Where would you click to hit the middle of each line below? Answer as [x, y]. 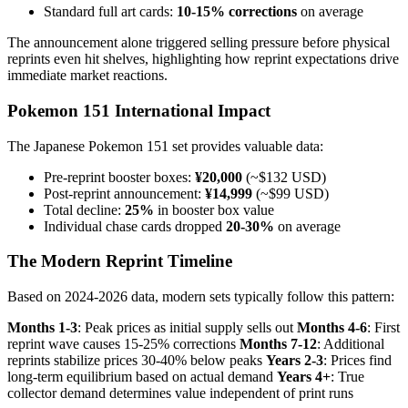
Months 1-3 [42, 327]
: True [347, 377]
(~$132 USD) [284, 177]
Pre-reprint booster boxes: [119, 177]
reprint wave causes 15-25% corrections [123, 344]
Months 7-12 [278, 344]
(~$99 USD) [291, 193]
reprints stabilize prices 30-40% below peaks [137, 360]
